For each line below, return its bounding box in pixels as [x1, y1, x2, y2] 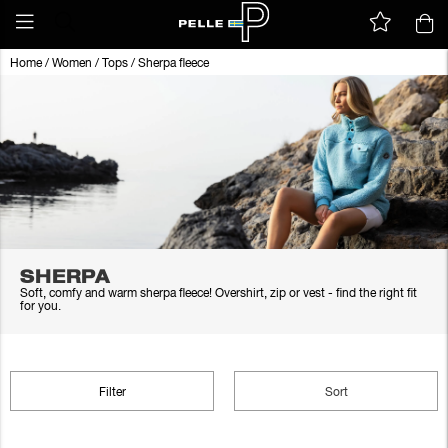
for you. [20, 300, 61, 313]
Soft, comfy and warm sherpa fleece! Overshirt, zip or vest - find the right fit [20, 287, 417, 300]
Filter [98, 386, 126, 399]
